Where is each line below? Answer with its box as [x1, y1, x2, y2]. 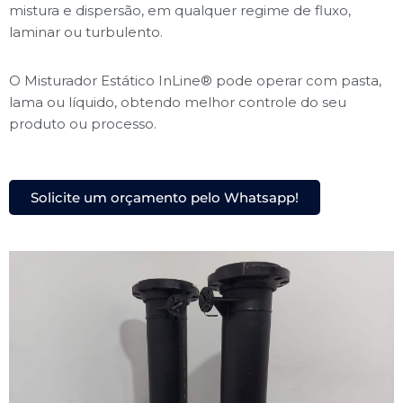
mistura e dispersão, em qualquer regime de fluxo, [9, 2, 351, 19]
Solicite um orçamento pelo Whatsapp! [31, 189, 299, 206]
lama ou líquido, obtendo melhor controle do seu [9, 94, 346, 111]
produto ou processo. [9, 115, 157, 132]
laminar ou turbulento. [9, 23, 163, 40]
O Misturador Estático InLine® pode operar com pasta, [9, 72, 381, 89]
